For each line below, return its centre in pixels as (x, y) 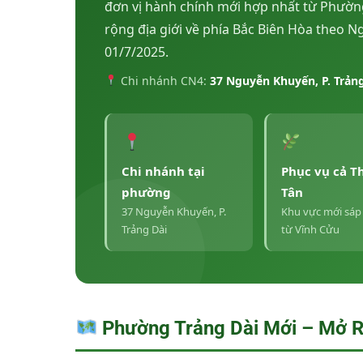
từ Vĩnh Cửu (310, 229)
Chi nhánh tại (163, 171)
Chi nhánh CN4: (163, 80)
